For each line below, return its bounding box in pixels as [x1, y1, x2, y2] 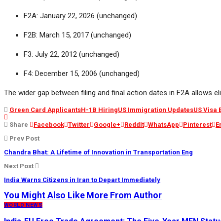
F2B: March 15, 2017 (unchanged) [24, 30, 131, 39]
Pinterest [183, 120, 212, 128]
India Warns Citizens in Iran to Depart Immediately [4, 176, 160, 184]
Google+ [94, 120, 120, 128]
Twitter [68, 120, 90, 128]
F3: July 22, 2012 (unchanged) [24, 49, 119, 59]
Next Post [4, 162, 35, 170]
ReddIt [124, 120, 144, 128]
